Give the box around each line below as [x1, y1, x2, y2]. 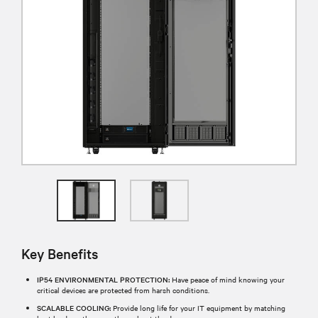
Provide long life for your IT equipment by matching [113, 302, 285, 313]
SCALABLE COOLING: [37, 302, 113, 313]
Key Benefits [21, 243, 98, 263]
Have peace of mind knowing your [170, 273, 285, 285]
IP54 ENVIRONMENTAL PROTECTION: [37, 273, 170, 285]
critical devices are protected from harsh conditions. [37, 284, 209, 295]
